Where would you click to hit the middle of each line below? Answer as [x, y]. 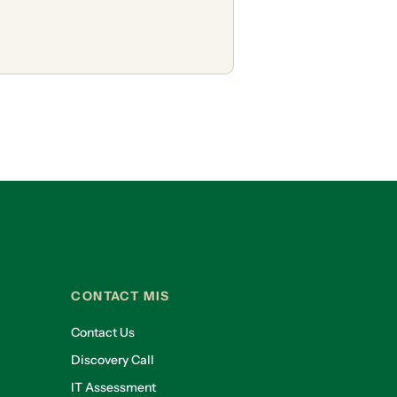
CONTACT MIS [121, 296]
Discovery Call [113, 360]
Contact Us [103, 333]
